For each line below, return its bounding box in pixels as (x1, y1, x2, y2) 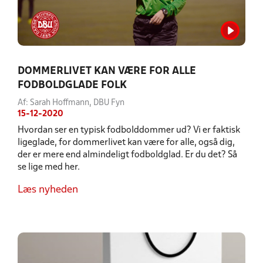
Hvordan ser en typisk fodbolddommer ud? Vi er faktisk (18, 126, 240, 134)
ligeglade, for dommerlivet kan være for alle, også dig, (18, 138, 235, 147)
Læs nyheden (18, 184, 78, 195)
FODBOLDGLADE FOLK (18, 80, 127, 90)
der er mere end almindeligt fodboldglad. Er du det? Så (18, 150, 237, 159)
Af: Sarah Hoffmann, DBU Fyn (18, 99, 124, 107)
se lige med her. (18, 163, 80, 171)
